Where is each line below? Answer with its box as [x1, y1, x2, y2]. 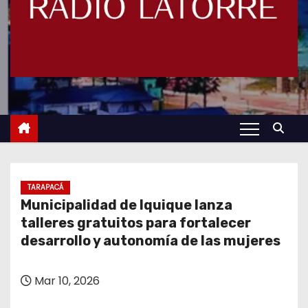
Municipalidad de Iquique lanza [21, 197, 232, 213]
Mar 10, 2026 [32, 273, 100, 289]
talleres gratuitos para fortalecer [21, 214, 251, 231]
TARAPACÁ [27, 182, 63, 192]
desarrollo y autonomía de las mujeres [21, 232, 280, 249]
